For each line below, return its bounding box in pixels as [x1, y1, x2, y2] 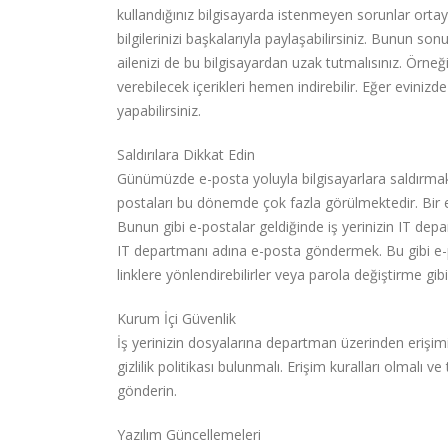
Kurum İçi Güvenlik [117, 309, 236, 329]
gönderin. [117, 381, 177, 401]
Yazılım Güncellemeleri [117, 425, 261, 445]
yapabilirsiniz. [117, 101, 201, 121]
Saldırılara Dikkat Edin [117, 145, 255, 165]
